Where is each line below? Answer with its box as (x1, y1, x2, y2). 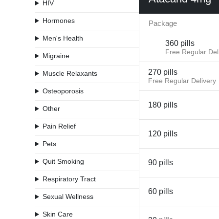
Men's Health (42, 34, 83, 42)
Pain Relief (42, 122, 76, 130)
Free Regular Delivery (148, 77, 216, 85)
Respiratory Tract (42, 175, 96, 183)
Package (149, 19, 177, 27)
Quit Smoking (42, 157, 84, 165)
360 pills (165, 39, 195, 47)
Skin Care (42, 210, 73, 218)
